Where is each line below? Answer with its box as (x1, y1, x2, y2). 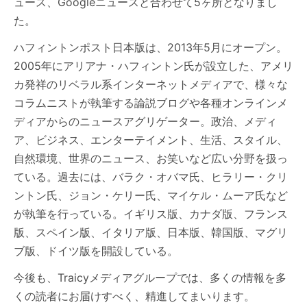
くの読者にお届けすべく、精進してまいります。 (14, 289, 255, 304)
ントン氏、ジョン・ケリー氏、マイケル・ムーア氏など (14, 188, 288, 203)
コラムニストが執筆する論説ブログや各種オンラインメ (14, 96, 288, 110)
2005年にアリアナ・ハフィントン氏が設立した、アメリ (14, 59, 293, 73)
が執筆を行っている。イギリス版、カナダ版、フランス (14, 207, 288, 221)
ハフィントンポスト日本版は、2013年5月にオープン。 (14, 40, 287, 55)
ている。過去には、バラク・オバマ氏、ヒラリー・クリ (14, 170, 288, 184)
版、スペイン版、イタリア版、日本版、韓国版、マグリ (14, 225, 288, 240)
